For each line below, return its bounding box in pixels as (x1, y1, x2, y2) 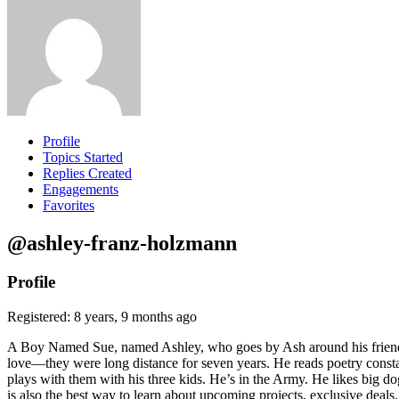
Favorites (43, 197, 94, 213)
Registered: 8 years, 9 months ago (7, 309, 197, 325)
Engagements (43, 181, 118, 197)
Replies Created (43, 165, 132, 181)
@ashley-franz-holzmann (7, 231, 237, 255)
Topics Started (43, 149, 123, 165)
